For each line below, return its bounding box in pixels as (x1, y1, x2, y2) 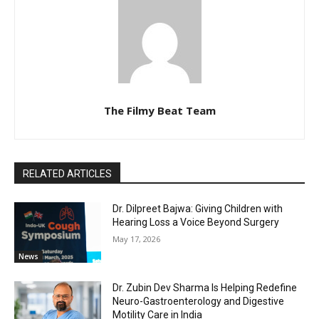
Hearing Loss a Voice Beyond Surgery (113, 216, 280, 228)
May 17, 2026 (113, 233, 161, 244)
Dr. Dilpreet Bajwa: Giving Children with (113, 202, 283, 214)
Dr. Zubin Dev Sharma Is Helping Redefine (113, 282, 298, 294)
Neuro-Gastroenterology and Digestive (113, 296, 285, 308)
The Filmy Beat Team (103, 103, 216, 117)
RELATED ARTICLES (23, 167, 112, 179)
